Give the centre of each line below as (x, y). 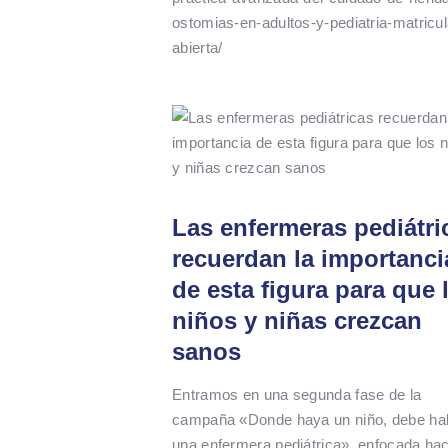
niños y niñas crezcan (297, 320)
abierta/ (201, 47)
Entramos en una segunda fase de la (297, 394)
